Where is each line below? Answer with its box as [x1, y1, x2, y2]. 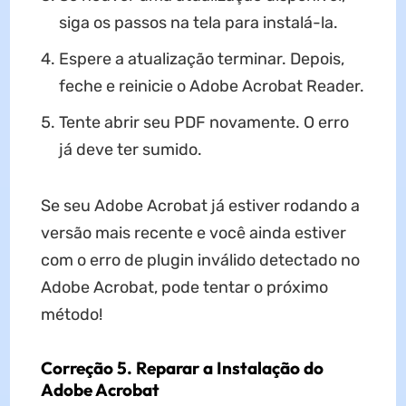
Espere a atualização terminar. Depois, [58, 49, 344, 70]
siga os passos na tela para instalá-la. [58, 13, 338, 34]
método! [40, 304, 102, 325]
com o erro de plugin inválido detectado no [40, 250, 360, 271]
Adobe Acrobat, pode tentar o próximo [40, 277, 328, 298]
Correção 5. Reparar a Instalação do [40, 357, 324, 380]
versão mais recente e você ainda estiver [40, 223, 346, 244]
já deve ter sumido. [58, 140, 202, 160]
